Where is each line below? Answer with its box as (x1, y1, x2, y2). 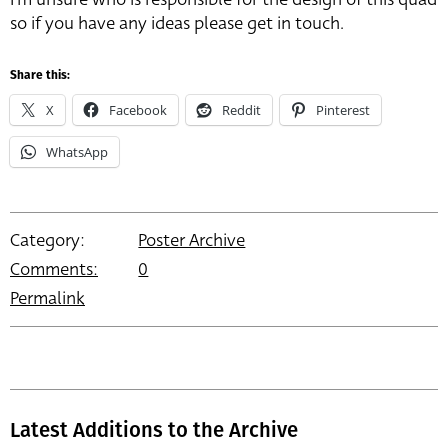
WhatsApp (46, 143, 108, 162)
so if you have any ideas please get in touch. (10, 11, 344, 37)
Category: (10, 228, 85, 254)
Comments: (10, 257, 98, 283)
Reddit (222, 101, 261, 120)
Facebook (109, 101, 167, 120)
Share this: (10, 70, 70, 83)
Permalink (10, 286, 85, 312)
